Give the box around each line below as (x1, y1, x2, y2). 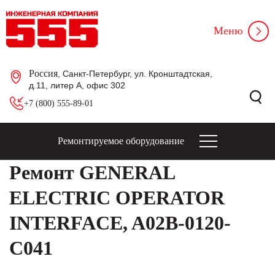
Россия (29, 68, 58, 79)
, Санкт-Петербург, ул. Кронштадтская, (58, 69, 212, 79)
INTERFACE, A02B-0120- (9, 212, 231, 234)
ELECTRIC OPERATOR (9, 187, 225, 209)
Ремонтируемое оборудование (58, 136, 184, 146)
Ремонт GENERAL (9, 161, 174, 184)
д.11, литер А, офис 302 (29, 80, 125, 90)
